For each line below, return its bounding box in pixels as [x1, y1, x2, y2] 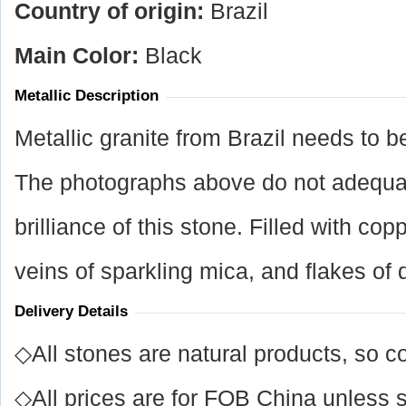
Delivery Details [14, 303, 128, 320]
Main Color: [14, 43, 145, 68]
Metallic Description [14, 87, 159, 104]
